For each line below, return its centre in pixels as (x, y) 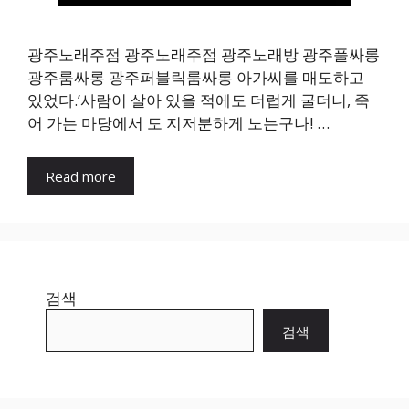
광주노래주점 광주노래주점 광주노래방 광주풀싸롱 (204, 54)
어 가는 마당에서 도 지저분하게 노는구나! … (178, 122)
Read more (81, 176)
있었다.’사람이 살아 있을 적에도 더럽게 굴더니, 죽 (199, 100)
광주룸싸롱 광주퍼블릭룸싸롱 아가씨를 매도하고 (196, 77)
